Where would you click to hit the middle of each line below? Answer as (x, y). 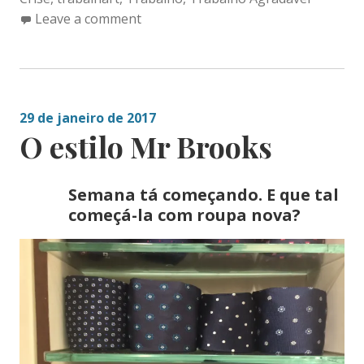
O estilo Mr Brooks (145, 147)
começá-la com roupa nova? (184, 215)
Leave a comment (88, 19)
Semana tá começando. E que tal (203, 195)
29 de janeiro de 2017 (87, 118)
